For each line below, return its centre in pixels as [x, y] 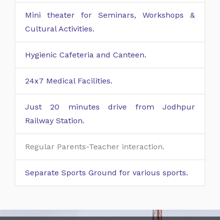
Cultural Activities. [60, 29]
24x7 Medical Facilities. [69, 81]
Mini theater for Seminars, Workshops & [110, 15]
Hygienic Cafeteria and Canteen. [86, 55]
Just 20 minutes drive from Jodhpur [110, 107]
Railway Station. [55, 121]
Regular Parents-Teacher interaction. [95, 147]
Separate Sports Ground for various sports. [107, 173]
